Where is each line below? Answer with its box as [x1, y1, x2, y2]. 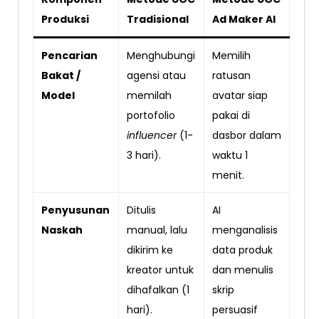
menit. [211, 167, 244, 182]
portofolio [126, 108, 175, 122]
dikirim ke [126, 242, 173, 257]
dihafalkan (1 [126, 282, 189, 297]
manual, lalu [126, 222, 187, 237]
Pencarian [41, 48, 98, 63]
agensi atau [126, 68, 186, 83]
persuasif [211, 302, 258, 317]
